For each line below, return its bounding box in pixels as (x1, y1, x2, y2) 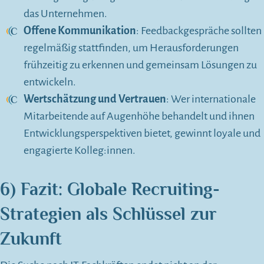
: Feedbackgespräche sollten (136, 25, 262, 37)
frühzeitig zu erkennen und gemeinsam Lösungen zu (24, 59, 257, 71)
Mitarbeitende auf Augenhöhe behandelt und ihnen (24, 110, 255, 123)
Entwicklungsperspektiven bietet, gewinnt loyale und (24, 127, 260, 140)
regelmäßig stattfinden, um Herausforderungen (24, 42, 239, 54)
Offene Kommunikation (24, 25, 136, 37)
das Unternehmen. (24, 8, 107, 20)
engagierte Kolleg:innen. (24, 144, 136, 157)
